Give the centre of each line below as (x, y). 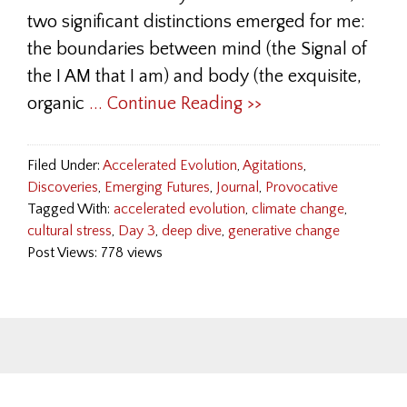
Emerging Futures (157, 187)
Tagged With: (70, 209)
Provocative (302, 187)
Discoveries (63, 187)
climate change (298, 209)
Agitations (273, 165)
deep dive (192, 231)
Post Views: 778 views (95, 253)
